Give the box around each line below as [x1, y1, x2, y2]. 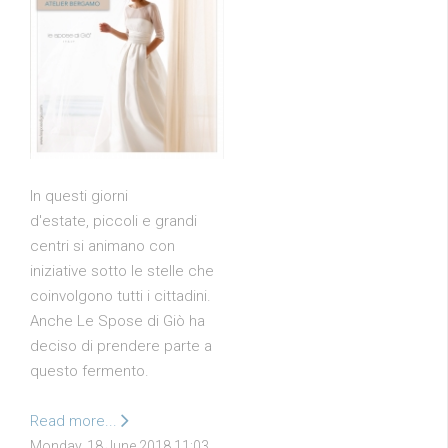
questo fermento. [30, 361, 149, 380]
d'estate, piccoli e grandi [30, 211, 197, 230]
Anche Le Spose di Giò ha [30, 311, 205, 330]
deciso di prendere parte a [30, 336, 212, 355]
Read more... [30, 411, 121, 430]
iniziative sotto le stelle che [30, 261, 214, 280]
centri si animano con [30, 236, 175, 255]
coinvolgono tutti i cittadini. [30, 286, 211, 305]
